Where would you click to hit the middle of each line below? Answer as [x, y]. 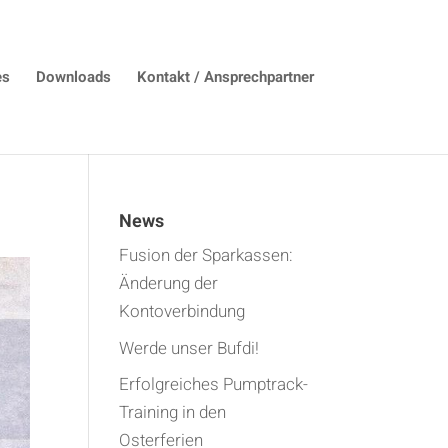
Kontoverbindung [182, 311]
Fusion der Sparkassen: [206, 255]
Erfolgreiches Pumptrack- [214, 384]
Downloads [73, 77]
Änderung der [169, 283]
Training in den [173, 412]
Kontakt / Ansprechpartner [225, 77]
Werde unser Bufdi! [189, 348]
